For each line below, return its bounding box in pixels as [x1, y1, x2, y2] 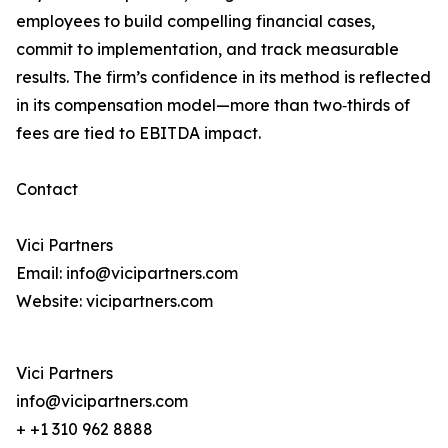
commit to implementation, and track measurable [16, 39, 399, 59]
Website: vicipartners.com [16, 291, 213, 311]
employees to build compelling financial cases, [16, 11, 375, 31]
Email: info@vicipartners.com [16, 263, 238, 283]
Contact [16, 179, 78, 199]
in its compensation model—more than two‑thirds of [16, 95, 410, 115]
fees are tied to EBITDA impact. [16, 123, 261, 143]
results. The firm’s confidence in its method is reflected [16, 67, 431, 87]
